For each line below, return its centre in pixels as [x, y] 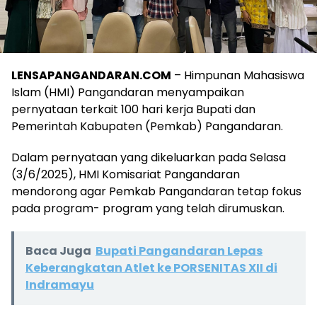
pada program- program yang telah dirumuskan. [148, 208]
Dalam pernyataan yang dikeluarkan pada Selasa [149, 157]
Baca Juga [58, 250]
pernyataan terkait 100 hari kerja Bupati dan [133, 109]
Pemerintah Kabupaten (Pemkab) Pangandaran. [147, 126]
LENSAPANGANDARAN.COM [91, 75]
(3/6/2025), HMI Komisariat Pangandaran [126, 174]
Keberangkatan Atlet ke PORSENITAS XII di [151, 267]
